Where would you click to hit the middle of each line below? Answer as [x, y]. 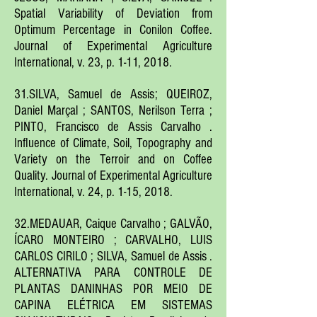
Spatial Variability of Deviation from [113, 14]
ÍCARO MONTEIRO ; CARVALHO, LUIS [113, 240]
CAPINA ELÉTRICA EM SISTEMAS [113, 305]
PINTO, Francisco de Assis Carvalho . [113, 127]
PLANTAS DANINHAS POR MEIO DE [113, 289]
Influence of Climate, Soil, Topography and [113, 143]
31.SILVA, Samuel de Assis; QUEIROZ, [113, 94]
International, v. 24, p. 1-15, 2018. [93, 192]
